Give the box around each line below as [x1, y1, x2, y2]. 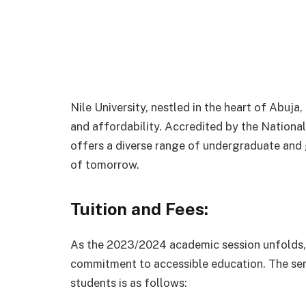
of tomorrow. [70, 157, 139, 171]
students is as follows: [70, 275, 187, 290]
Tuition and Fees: [70, 199, 208, 220]
